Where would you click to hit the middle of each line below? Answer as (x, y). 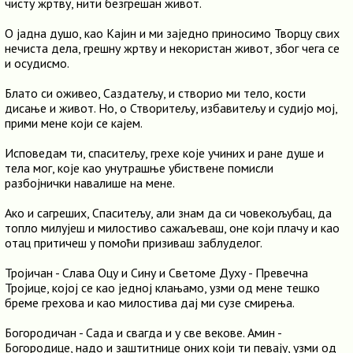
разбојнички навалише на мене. (90, 183)
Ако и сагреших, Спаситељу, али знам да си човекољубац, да (168, 213)
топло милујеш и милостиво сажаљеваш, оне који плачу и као (172, 228)
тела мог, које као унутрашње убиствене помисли (139, 168)
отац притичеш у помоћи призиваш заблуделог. (134, 243)
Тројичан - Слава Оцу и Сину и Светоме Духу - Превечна (156, 273)
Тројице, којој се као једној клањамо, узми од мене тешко (162, 288)
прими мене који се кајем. (74, 123)
